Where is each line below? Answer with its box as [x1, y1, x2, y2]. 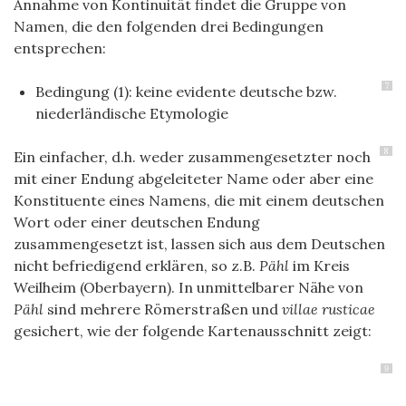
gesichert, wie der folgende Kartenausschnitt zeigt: [14, 322, 372, 340]
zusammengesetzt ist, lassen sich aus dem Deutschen [14, 235, 385, 253]
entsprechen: [14, 39, 106, 57]
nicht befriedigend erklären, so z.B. [14, 256, 259, 275]
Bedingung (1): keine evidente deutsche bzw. [35, 82, 337, 101]
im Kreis [289, 256, 350, 275]
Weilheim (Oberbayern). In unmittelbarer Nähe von [14, 278, 363, 296]
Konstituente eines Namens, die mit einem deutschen [14, 191, 384, 209]
